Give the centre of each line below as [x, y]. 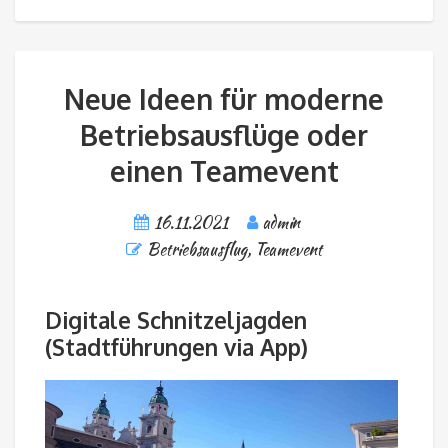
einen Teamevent [224, 171]
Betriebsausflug [197, 250]
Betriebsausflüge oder [224, 135]
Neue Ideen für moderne [224, 99]
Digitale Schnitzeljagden [176, 319]
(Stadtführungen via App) [176, 346]
